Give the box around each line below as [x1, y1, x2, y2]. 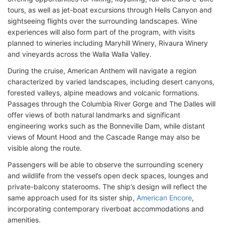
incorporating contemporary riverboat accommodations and [8, 204, 204, 213]
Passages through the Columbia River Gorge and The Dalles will [8, 99, 215, 108]
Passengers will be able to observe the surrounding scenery [8, 160, 203, 169]
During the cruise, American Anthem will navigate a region [8, 66, 196, 75]
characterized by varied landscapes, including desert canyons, [8, 77, 214, 86]
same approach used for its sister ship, [8, 193, 137, 202]
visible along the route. [8, 144, 82, 152]
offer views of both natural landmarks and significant [8, 110, 180, 119]
